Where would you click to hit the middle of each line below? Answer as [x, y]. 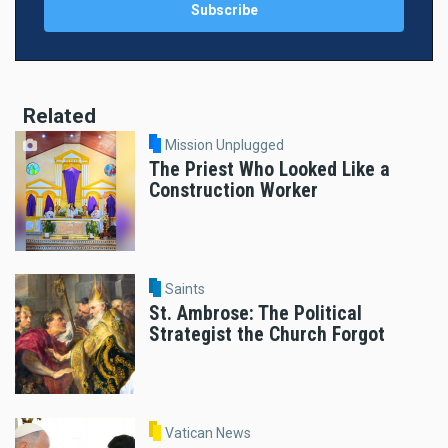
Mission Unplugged [224, 145]
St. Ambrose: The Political [255, 314]
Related [59, 115]
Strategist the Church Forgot [267, 335]
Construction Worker [233, 191]
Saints [184, 289]
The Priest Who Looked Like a [269, 170]
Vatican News [207, 433]
